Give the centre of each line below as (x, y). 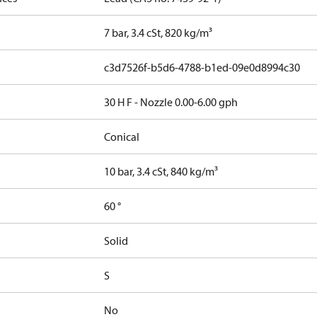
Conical (122, 137)
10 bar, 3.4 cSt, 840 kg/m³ (161, 171)
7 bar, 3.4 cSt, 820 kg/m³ (158, 33)
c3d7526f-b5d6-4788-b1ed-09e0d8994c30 (202, 67)
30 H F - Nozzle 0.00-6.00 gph (171, 102)
